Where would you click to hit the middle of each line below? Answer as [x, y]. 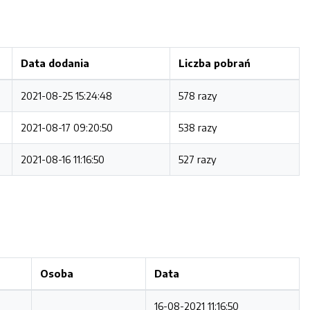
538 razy [198, 127]
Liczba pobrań [215, 63]
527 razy [198, 159]
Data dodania [55, 63]
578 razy [198, 95]
